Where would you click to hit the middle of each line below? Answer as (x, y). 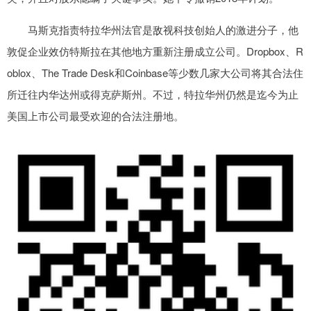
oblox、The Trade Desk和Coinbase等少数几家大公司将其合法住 (155, 73)
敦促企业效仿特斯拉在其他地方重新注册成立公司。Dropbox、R (155, 51)
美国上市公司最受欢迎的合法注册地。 (95, 116)
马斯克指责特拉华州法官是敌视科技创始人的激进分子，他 (153, 30)
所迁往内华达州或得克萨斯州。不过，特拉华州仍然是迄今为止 (153, 94)
